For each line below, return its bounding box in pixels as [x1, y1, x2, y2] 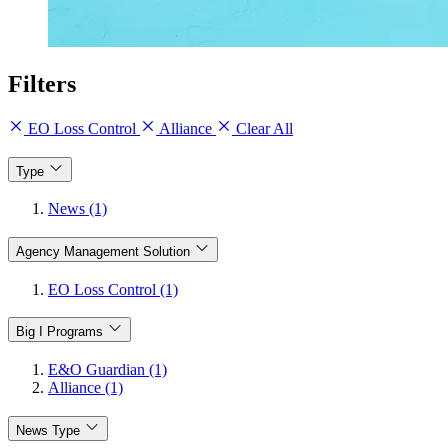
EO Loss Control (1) [48, 280, 178, 298]
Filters [8, 70, 76, 97]
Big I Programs [16, 324, 103, 340]
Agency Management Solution [16, 244, 190, 259]
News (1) [48, 200, 107, 218]
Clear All [232, 119, 293, 137]
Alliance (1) [48, 379, 123, 397]
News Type [16, 422, 80, 438]
